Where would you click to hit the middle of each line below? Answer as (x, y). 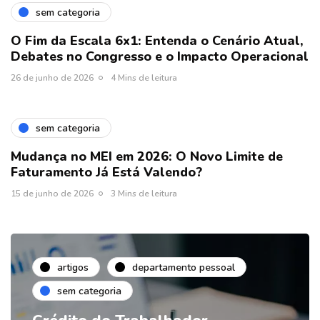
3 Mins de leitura (144, 194)
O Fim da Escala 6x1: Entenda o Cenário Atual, (157, 41)
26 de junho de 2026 (52, 78)
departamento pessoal (184, 267)
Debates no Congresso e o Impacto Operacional (160, 57)
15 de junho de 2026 (52, 194)
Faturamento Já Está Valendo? (106, 172)
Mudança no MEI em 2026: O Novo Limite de (147, 157)
